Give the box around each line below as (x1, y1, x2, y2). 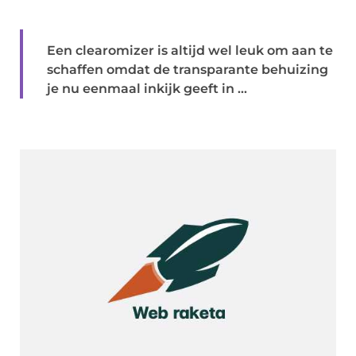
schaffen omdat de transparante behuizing (47, 61, 328, 77)
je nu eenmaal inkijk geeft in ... (47, 80, 247, 96)
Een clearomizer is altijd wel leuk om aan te (47, 42, 333, 58)
